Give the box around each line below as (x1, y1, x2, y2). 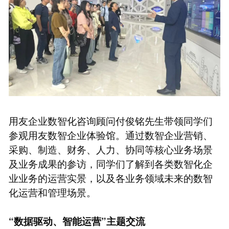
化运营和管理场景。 (8, 185, 96, 199)
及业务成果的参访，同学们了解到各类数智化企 (8, 156, 213, 171)
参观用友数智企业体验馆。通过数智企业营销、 (8, 128, 213, 142)
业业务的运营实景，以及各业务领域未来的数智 (8, 171, 213, 185)
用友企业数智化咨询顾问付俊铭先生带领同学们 (8, 113, 213, 128)
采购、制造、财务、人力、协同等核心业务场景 (8, 142, 213, 156)
